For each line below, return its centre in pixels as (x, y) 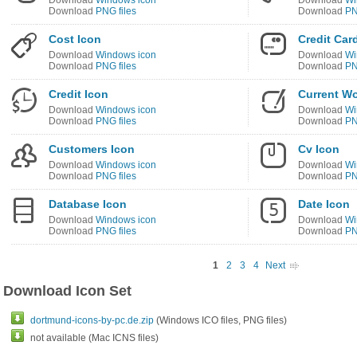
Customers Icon (92, 149)
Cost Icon (75, 39)
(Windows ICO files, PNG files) (220, 320)
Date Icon (324, 204)
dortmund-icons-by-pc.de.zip (92, 320)
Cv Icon (319, 149)
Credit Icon (78, 94)
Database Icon (88, 204)
